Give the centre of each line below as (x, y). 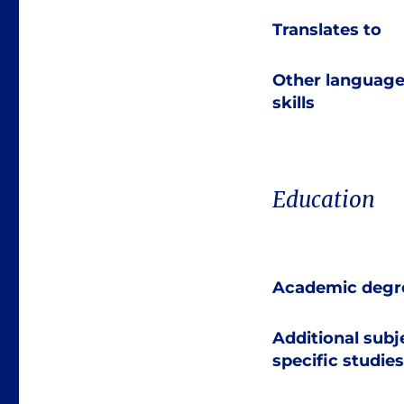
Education (324, 199)
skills (294, 102)
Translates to (327, 29)
